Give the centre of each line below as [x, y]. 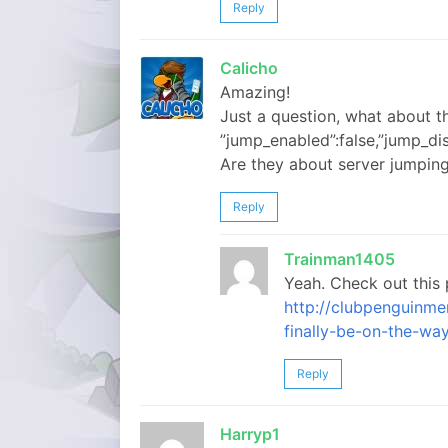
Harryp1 [250, 434]
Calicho [249, 68]
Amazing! [255, 92]
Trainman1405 [339, 259]
